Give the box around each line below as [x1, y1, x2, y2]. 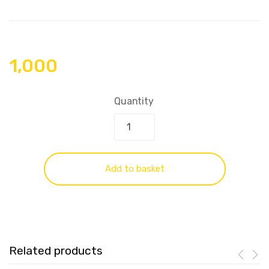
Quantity [114, 95, 154, 107]
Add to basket [104, 163, 165, 174]
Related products [9, 243, 103, 258]
